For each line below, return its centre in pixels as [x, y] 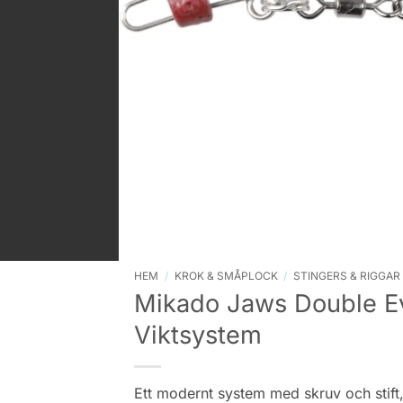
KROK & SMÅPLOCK [226, 276]
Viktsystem [198, 335]
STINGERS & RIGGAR [346, 276]
